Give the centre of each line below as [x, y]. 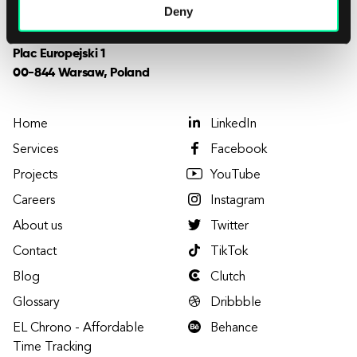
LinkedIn [233, 124]
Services [35, 150]
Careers [34, 201]
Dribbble [236, 303]
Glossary [36, 303]
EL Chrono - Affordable [78, 328]
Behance [234, 328]
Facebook [239, 150]
